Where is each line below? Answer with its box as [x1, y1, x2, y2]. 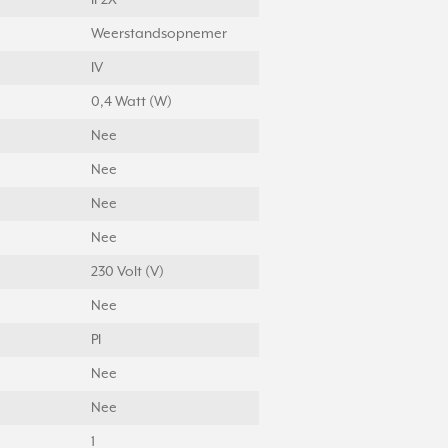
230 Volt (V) [91, 264, 164, 281]
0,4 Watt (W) [91, 94, 172, 111]
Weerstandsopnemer [91, 26, 227, 43]
